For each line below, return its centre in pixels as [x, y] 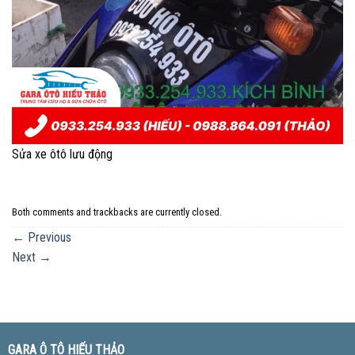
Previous [48, 237]
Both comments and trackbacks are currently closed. [117, 212]
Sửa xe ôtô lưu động [62, 154]
